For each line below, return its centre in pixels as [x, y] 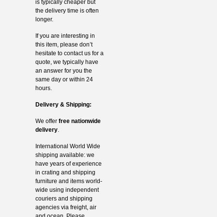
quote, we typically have [67, 62]
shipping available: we [65, 155]
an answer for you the [63, 71]
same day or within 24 [64, 80]
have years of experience [68, 164]
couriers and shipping [64, 199]
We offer [47, 121]
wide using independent [67, 190]
